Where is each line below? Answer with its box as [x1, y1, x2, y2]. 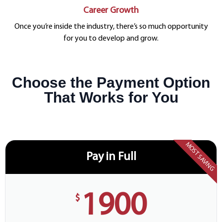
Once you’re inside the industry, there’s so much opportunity [14, 23, 208, 31]
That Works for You [44, 89, 178, 106]
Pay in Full [86, 151, 136, 164]
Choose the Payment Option [12, 74, 210, 91]
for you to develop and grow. [63, 35, 159, 43]
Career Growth [83, 6, 139, 16]
